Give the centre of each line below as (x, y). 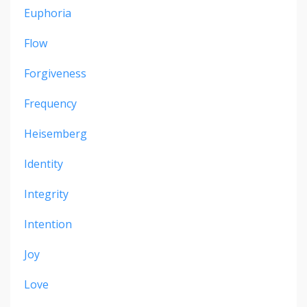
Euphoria (48, 13)
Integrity (46, 194)
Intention (48, 224)
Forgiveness (55, 74)
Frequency (50, 104)
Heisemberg (56, 134)
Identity (44, 164)
